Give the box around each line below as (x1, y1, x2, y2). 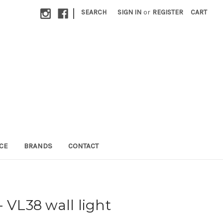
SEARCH (81, 8, 107, 16)
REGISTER (152, 8, 184, 16)
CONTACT (68, 141, 99, 150)
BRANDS (23, 141, 52, 150)
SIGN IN (117, 8, 142, 16)
